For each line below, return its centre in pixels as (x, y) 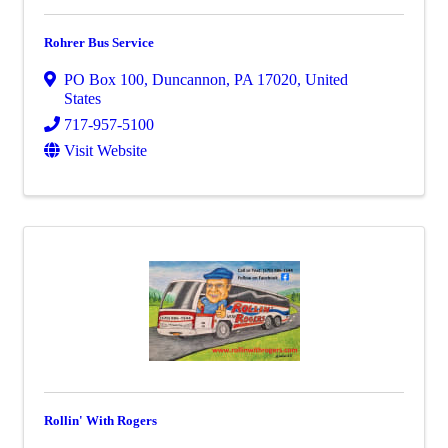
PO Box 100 (104, 79)
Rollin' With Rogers (100, 420)
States (82, 98)
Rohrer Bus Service (99, 42)
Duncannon (189, 79)
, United (322, 79)
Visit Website (105, 150)
